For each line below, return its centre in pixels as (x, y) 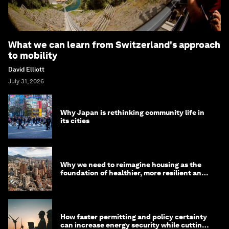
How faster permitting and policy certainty (134, 217)
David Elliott (26, 70)
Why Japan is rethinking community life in (132, 113)
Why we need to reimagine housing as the (131, 165)
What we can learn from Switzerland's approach (114, 45)
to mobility (33, 56)
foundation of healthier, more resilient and (133, 173)
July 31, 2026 (26, 82)
